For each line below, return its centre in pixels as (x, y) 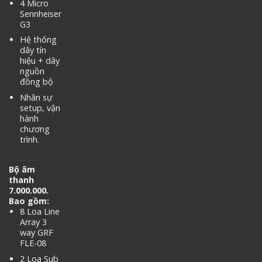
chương (35, 129)
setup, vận (40, 108)
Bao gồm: (29, 201)
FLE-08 (33, 243)
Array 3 (33, 222)
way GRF (36, 233)
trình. (29, 140)
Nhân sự (36, 98)
